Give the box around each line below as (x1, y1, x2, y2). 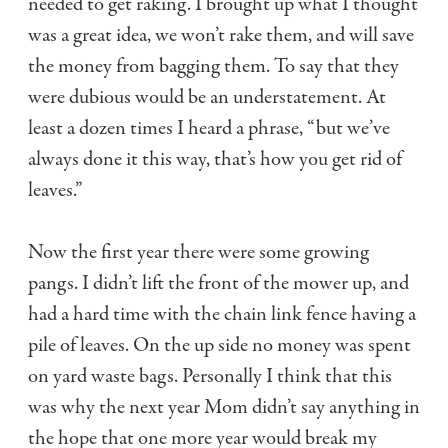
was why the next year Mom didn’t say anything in (28, 393, 420, 420)
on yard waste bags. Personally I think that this (28, 362, 392, 389)
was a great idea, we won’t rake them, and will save (28, 21, 414, 48)
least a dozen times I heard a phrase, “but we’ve (28, 114, 390, 141)
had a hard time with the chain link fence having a (28, 300, 416, 327)
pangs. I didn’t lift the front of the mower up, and (28, 269, 409, 296)
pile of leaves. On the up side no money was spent (28, 331, 411, 358)
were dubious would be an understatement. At (28, 83, 386, 110)
